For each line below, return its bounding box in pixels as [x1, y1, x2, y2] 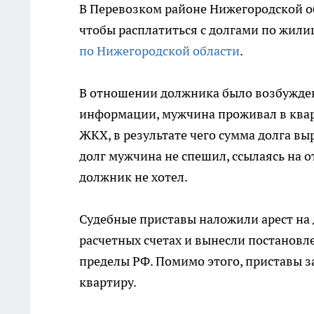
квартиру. [79, 274, 137, 290]
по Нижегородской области [79, 43, 240, 59]
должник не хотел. [79, 169, 188, 185]
